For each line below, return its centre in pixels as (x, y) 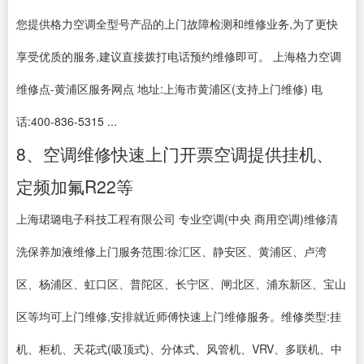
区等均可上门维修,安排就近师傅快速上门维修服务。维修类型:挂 (179, 316)
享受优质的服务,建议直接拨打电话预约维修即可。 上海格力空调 (179, 56)
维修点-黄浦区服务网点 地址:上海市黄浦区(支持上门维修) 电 (169, 89)
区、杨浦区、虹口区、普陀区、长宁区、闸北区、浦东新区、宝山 (181, 284)
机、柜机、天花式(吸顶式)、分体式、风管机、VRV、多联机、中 (179, 349)
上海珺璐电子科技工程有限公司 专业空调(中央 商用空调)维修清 (177, 219)
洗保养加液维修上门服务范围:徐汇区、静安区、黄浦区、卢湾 (171, 251)
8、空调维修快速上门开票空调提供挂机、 (175, 154)
